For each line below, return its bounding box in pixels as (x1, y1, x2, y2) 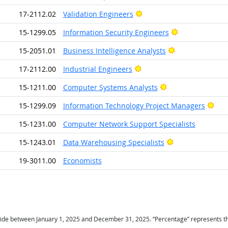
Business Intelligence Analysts (63, 45, 166, 55)
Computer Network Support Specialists (63, 119, 195, 129)
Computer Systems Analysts (63, 82, 158, 92)
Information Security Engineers (63, 27, 169, 37)
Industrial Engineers (63, 64, 132, 74)
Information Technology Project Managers (63, 100, 205, 110)
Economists (63, 155, 102, 165)
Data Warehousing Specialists (63, 137, 164, 147)
